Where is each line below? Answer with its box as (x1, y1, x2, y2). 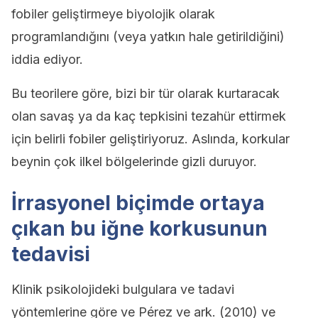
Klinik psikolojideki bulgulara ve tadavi (11, 282, 234, 297)
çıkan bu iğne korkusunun (11, 216, 268, 241)
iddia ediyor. (11, 52, 83, 67)
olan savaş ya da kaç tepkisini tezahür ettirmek (11, 109, 286, 124)
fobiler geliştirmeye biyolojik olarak (11, 6, 215, 21)
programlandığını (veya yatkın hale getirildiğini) (11, 29, 285, 44)
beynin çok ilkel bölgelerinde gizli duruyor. (11, 154, 257, 169)
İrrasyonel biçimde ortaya (11, 191, 265, 215)
